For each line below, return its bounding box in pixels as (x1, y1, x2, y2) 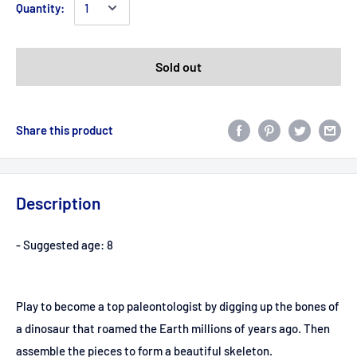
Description (16, 193, 100, 214)
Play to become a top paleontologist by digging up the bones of (16, 299, 339, 314)
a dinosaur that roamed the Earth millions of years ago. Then (16, 321, 330, 336)
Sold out (155, 59, 202, 74)
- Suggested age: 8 (16, 237, 113, 253)
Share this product (16, 123, 113, 138)
